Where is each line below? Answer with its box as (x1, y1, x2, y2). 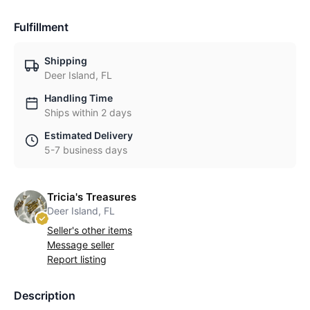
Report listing (47, 253, 107, 265)
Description (14, 289, 75, 302)
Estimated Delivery (44, 129, 133, 141)
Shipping (44, 55, 87, 66)
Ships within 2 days (44, 107, 131, 118)
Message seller (47, 239, 114, 250)
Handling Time (44, 92, 113, 104)
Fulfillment (14, 20, 69, 34)
